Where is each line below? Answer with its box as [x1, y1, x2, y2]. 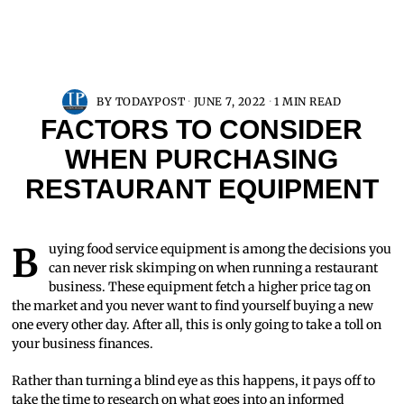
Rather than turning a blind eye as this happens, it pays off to [12, 372, 376, 389]
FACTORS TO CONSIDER [41, 114, 363, 144]
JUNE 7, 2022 [193, 94, 266, 108]
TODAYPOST [115, 94, 186, 108]
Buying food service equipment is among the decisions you [12, 239, 39, 287]
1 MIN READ [274, 94, 342, 108]
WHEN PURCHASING [65, 143, 339, 174]
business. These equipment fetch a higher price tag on [49, 278, 372, 295]
